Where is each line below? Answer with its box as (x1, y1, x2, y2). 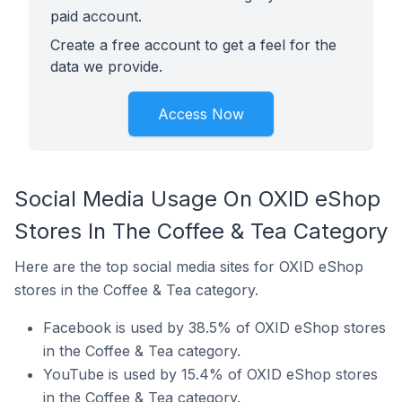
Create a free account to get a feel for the (50, 36, 336, 54)
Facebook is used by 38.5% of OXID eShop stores (43, 319, 386, 336)
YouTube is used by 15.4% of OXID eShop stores (43, 365, 378, 383)
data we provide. (50, 57, 162, 75)
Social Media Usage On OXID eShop (14, 186, 380, 212)
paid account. (50, 7, 142, 25)
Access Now (158, 105, 244, 123)
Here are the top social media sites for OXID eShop (14, 258, 363, 275)
